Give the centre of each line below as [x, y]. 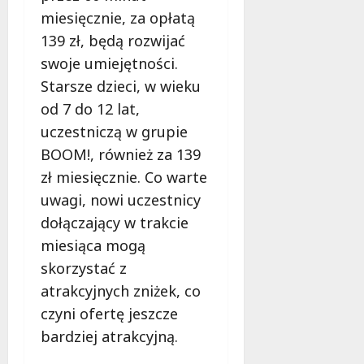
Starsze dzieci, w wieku [121, 86]
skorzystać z [84, 268]
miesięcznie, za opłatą [118, 17]
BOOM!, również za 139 [121, 154]
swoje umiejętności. [109, 63]
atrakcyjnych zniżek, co [121, 290]
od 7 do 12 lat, [90, 108]
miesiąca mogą [93, 245]
